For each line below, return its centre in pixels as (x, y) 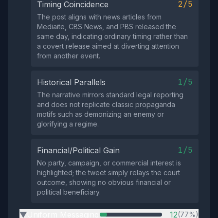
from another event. (69, 56)
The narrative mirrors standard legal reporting (110, 95)
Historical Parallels (71, 82)
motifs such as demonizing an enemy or (100, 114)
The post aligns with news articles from (99, 17)
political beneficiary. (69, 192)
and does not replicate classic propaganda (106, 104)
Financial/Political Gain (78, 150)
